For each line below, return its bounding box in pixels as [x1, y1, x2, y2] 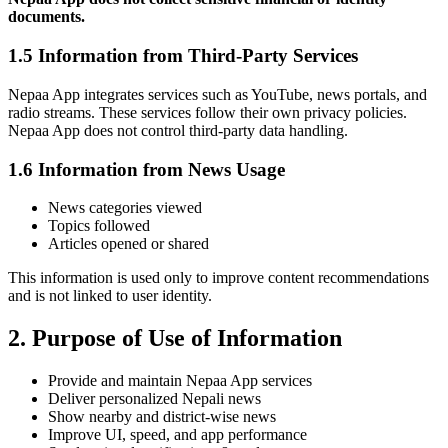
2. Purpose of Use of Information [8, 325, 342, 352]
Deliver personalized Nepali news [48, 390, 261, 408]
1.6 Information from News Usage [8, 158, 285, 180]
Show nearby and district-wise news [48, 408, 276, 426]
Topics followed [48, 217, 150, 235]
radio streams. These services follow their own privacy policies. [8, 103, 407, 121]
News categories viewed [48, 199, 202, 217]
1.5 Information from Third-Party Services [8, 45, 358, 67]
